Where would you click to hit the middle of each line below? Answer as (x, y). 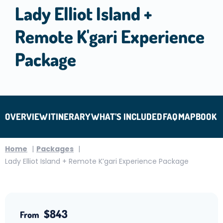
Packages (55, 149)
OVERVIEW (26, 116)
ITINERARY (69, 116)
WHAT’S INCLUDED (127, 116)
